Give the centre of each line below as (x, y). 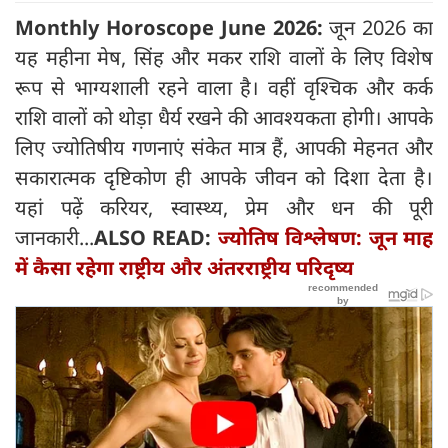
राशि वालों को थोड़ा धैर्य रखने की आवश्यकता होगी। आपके (224, 117)
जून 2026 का (381, 27)
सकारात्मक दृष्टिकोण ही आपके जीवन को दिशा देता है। (224, 177)
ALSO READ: (156, 237)
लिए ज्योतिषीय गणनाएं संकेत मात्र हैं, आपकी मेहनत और (224, 147)
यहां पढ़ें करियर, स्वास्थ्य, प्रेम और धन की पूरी (224, 207)
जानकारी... (54, 237)
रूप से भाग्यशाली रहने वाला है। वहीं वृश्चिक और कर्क (224, 87)
